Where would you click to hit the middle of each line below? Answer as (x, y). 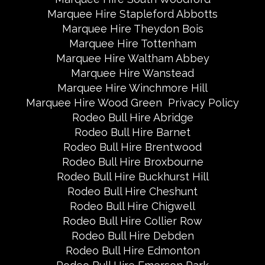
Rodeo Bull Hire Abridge (132, 117)
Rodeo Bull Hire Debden (132, 236)
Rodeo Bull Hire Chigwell (132, 206)
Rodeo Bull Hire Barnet (132, 132)
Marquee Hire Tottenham (132, 43)
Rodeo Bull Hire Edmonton (132, 251)
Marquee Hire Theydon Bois (132, 29)
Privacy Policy (203, 103)
